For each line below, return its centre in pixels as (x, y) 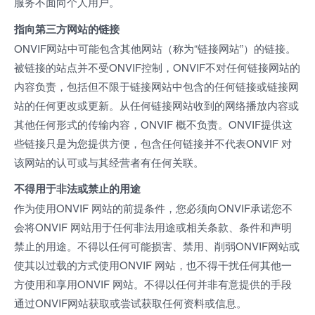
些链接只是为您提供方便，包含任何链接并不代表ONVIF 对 (153, 143)
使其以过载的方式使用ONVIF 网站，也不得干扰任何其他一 (153, 265)
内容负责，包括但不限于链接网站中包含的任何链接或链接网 (156, 86)
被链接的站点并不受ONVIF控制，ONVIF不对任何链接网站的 (157, 67)
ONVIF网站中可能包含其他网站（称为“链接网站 (127, 48)
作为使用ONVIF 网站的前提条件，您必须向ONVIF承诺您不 (153, 208)
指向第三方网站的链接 (67, 28)
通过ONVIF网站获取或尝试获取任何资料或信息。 (130, 303)
